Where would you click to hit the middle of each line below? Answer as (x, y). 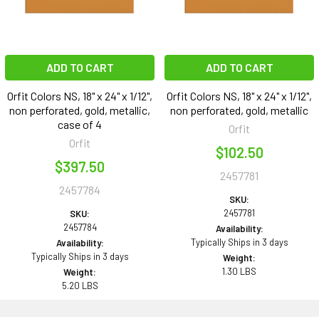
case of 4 (80, 125)
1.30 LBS (239, 272)
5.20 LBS (80, 286)
